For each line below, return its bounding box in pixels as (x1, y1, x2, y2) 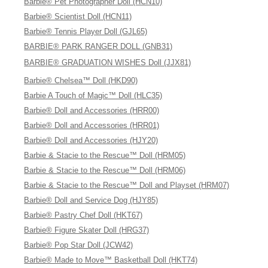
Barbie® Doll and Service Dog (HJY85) (24, 196, 159, 205)
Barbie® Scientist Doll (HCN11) (24, 12, 132, 21)
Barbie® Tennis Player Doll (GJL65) (24, 27, 148, 36)
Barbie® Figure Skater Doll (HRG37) (24, 226, 150, 234)
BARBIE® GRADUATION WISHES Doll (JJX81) (24, 58, 191, 67)
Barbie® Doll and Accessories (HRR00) (24, 106, 160, 115)
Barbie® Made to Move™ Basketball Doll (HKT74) (24, 255, 198, 264)
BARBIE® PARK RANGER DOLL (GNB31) (24, 42, 173, 51)
